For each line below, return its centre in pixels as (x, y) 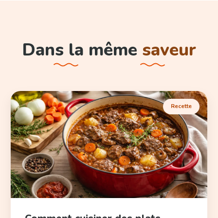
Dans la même (82, 50)
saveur (169, 50)
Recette (181, 106)
